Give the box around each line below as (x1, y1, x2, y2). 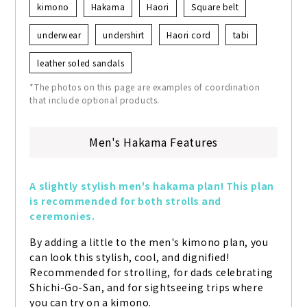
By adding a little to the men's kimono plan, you (29, 235, 269, 249)
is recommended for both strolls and (29, 194, 222, 208)
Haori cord (167, 29, 211, 41)
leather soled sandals (37, 57, 125, 69)
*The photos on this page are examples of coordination (29, 81, 260, 93)
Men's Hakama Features (89, 134, 218, 151)
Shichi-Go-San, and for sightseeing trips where (29, 280, 264, 295)
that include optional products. (29, 94, 160, 106)
